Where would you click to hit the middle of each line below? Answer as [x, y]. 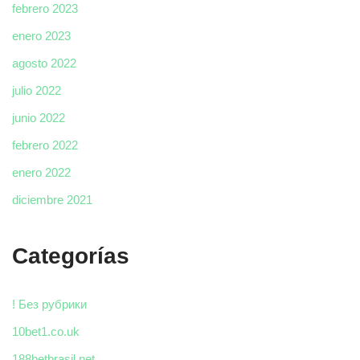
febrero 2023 [45, 9]
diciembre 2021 [52, 200]
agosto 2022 [44, 63]
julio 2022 [37, 91]
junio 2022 [39, 118]
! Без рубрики [49, 305]
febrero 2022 [45, 145]
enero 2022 [41, 173]
